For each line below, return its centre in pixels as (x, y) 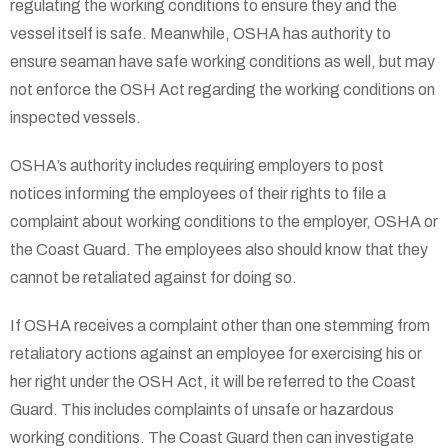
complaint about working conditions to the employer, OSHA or (224, 222)
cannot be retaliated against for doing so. (153, 278)
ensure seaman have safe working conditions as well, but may (222, 62)
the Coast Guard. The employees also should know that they (219, 250)
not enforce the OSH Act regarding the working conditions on (222, 90)
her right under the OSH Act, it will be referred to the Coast (213, 382)
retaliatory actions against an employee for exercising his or (216, 354)
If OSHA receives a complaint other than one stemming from (220, 326)
